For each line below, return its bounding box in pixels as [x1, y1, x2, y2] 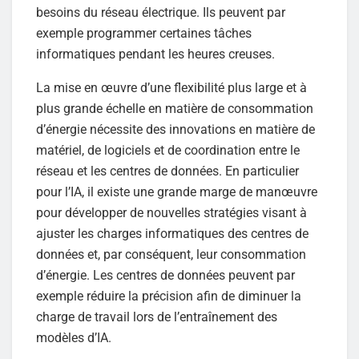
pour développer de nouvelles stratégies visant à [36, 205, 307, 221]
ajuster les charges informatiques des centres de [36, 226, 309, 242]
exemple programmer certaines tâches [36, 26, 252, 42]
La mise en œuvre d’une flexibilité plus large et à [36, 80, 307, 96]
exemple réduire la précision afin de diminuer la [36, 288, 301, 305]
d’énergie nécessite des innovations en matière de [36, 122, 315, 138]
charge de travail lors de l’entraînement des [36, 309, 277, 325]
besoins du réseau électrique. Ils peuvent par [36, 5, 285, 21]
